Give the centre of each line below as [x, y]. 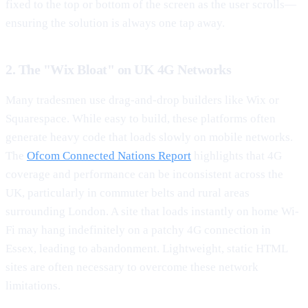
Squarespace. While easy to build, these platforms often [141, 118]
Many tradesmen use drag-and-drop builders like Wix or [142, 100]
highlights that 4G [236, 155]
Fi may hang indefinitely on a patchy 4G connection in [138, 230]
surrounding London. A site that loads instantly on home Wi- [152, 211]
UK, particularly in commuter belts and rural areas [128, 192]
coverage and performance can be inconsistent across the [144, 174]
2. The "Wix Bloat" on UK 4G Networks [118, 69]
